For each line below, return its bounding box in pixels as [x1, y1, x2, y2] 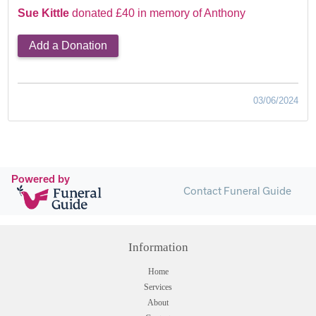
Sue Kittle [18, 7, 73, 20]
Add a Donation [29, 39, 108, 52]
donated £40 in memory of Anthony [72, 7, 246, 20]
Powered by [11, 173, 70, 186]
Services [144, 282, 172, 293]
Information [128, 241, 188, 255]
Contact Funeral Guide [183, 185, 291, 197]
